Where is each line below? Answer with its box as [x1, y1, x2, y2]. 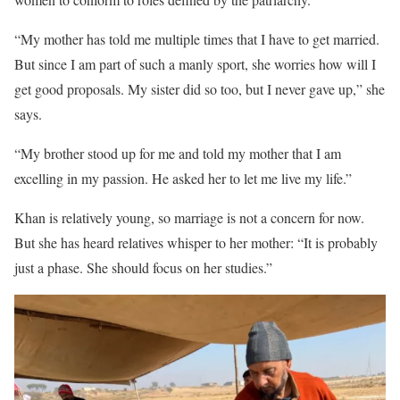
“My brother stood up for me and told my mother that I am [14, 144, 341, 163]
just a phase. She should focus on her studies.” [14, 258, 272, 278]
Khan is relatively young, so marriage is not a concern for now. [14, 208, 364, 228]
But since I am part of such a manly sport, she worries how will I [14, 54, 376, 74]
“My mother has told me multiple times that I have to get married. [14, 29, 379, 49]
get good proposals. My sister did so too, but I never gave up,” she [14, 79, 385, 99]
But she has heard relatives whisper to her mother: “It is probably [14, 233, 378, 253]
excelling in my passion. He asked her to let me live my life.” [14, 169, 352, 188]
